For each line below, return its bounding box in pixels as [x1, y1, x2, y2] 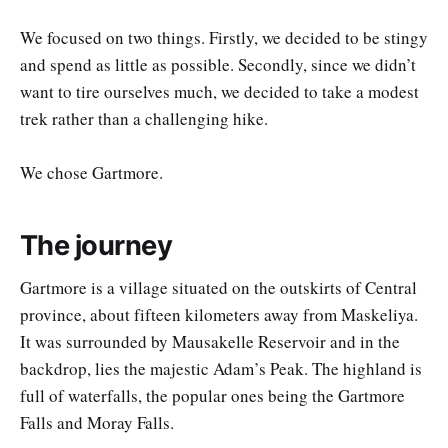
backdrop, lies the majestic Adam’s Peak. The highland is [20, 357, 422, 381]
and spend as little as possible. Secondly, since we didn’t [20, 52, 416, 76]
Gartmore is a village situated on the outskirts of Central [20, 276, 417, 300]
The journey [20, 228, 173, 262]
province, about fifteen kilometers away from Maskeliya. [20, 303, 418, 327]
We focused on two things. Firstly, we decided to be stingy [20, 25, 428, 49]
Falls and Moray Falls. [20, 411, 174, 435]
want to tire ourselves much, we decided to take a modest [20, 79, 419, 103]
